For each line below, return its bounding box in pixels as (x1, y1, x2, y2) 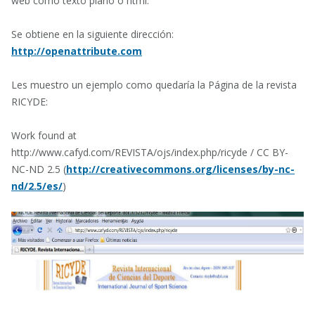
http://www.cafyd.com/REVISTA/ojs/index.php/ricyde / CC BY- (11, 146, 288, 159)
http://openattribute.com (11, 44, 142, 58)
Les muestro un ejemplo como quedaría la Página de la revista (11, 78, 297, 91)
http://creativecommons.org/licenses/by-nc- (66, 162, 295, 176)
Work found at (11, 129, 77, 142)
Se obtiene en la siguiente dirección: (11, 27, 174, 41)
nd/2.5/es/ (11, 179, 63, 193)
